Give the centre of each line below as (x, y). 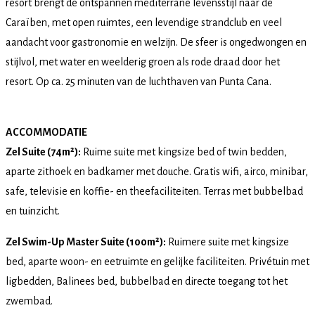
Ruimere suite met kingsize (227, 242)
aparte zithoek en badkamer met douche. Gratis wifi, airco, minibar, (157, 171)
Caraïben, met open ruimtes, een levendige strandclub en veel (144, 22)
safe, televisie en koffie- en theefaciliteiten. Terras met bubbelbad (154, 191)
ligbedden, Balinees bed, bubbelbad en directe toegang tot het (147, 281)
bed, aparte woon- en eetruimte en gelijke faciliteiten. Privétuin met (157, 261)
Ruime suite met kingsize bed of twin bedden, (184, 152)
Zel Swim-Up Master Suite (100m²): (86, 242)
